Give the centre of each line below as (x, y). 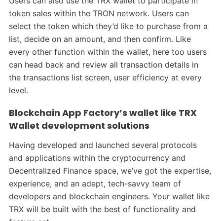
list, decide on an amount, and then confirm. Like (100, 39)
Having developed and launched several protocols (103, 145)
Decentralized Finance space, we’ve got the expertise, (110, 171)
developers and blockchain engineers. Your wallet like (109, 197)
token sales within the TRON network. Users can (99, 14)
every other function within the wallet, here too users (108, 52)
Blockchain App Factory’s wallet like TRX (103, 113)
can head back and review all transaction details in (103, 65)
